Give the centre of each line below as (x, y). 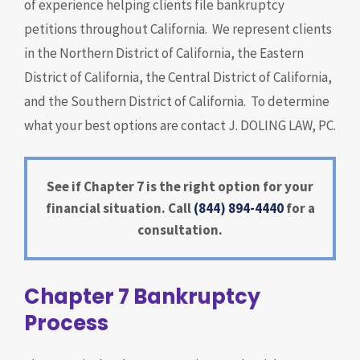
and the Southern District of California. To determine (177, 101)
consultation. (180, 230)
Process (66, 323)
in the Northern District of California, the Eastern (164, 53)
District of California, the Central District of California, (178, 77)
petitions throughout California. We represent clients (178, 29)
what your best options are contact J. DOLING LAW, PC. (180, 125)
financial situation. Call (118, 208)
